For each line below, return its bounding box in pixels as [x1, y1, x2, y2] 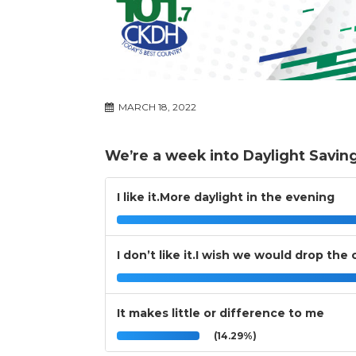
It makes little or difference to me [117, 306, 324, 321]
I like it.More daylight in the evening [117, 190, 335, 205]
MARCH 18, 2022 [116, 101, 196, 114]
